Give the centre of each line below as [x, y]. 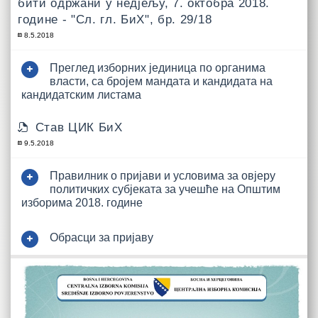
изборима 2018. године [82, 202]
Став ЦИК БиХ [79, 127]
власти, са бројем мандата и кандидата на [161, 81]
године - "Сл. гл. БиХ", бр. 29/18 [115, 19]
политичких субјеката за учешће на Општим [165, 189]
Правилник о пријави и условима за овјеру [163, 175]
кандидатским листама [81, 94]
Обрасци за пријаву [102, 237]
